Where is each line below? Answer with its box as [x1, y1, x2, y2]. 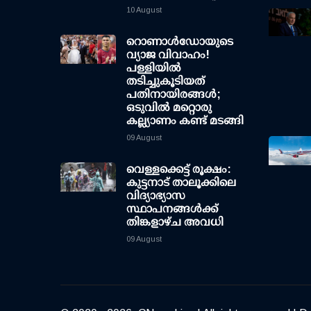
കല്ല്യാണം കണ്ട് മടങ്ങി [126, 115, 244, 127]
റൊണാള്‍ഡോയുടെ [126, 35, 233, 48]
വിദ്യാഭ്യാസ [126, 190, 185, 202]
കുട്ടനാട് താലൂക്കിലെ [126, 176, 236, 189]
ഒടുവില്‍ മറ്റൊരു [126, 101, 212, 114]
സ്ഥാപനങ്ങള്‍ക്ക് [126, 203, 218, 215]
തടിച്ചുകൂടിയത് [126, 75, 205, 87]
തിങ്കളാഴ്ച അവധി [126, 216, 224, 228]
